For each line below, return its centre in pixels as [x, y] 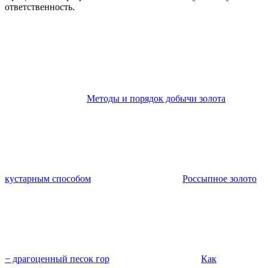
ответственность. [40, 7]
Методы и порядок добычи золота [156, 98]
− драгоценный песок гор [57, 258]
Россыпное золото [220, 178]
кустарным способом [48, 178]
